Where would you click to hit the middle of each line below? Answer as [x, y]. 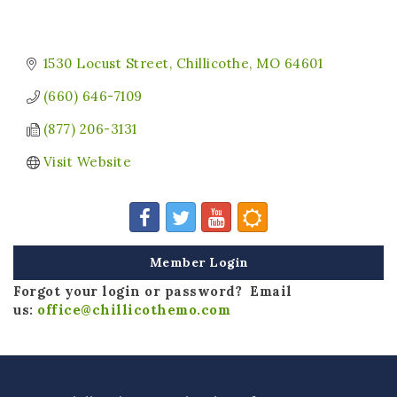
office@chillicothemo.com [134, 310]
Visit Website [87, 162]
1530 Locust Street [106, 64]
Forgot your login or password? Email [153, 292]
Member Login [199, 263]
